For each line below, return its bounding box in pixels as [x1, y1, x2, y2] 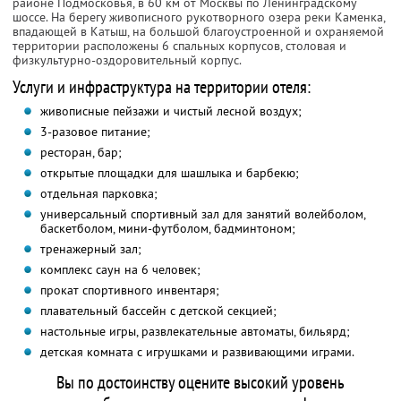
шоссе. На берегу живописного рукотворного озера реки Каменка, [13, 9, 385, 26]
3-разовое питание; [39, 124, 150, 141]
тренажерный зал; [39, 241, 141, 258]
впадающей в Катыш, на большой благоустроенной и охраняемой [13, 23, 384, 40]
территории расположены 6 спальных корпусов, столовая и [13, 38, 346, 55]
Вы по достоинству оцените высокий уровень [56, 371, 345, 395]
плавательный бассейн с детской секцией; [39, 303, 277, 320]
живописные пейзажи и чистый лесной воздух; [39, 103, 302, 120]
